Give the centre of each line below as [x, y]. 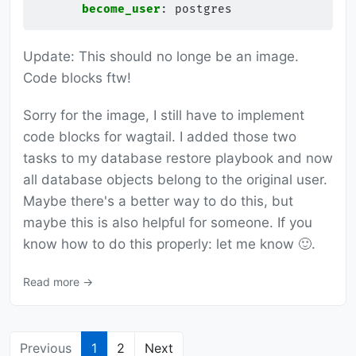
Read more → [58, 282]
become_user [121, 10]
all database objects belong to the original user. [175, 180]
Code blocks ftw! [77, 78]
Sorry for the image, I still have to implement [164, 116]
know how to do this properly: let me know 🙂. [169, 244]
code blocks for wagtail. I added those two [160, 137]
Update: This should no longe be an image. [161, 57]
